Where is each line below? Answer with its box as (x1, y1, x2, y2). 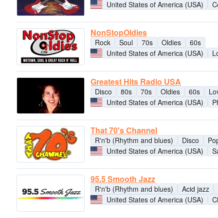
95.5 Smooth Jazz (91, 173, 155, 185)
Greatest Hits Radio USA (91, 75, 181, 87)
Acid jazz (182, 184, 209, 194)
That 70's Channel (91, 124, 157, 136)
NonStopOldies (91, 27, 147, 38)
